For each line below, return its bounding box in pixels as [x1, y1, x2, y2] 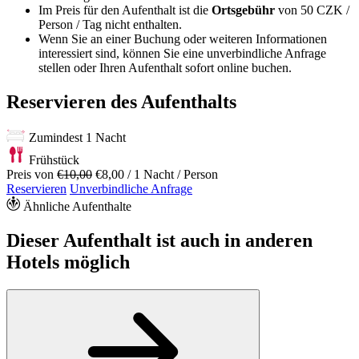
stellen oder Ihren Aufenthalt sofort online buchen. [38, 61, 292, 75]
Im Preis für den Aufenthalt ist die [38, 3, 212, 18]
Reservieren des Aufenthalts [6, 91, 236, 113]
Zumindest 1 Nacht [29, 130, 126, 144]
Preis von [6, 167, 57, 181]
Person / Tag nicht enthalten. [38, 18, 182, 32]
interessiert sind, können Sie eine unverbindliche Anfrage [38, 46, 326, 61]
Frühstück [29, 152, 79, 167]
